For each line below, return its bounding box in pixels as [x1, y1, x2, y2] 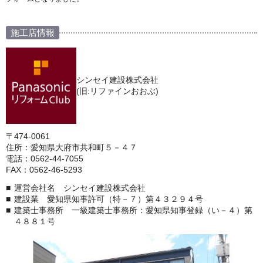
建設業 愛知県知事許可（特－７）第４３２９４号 [14, 194, 203, 204]
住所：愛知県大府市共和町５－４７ [6, 143, 137, 153]
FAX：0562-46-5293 [6, 165, 82, 175]
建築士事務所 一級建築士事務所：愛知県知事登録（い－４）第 [14, 205, 252, 215]
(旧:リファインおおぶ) [76, 86, 159, 96]
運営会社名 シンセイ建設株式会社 [14, 183, 146, 193]
